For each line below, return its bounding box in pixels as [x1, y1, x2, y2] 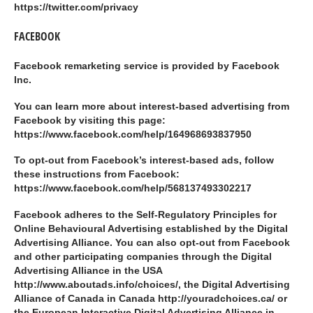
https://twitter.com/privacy [14, 2, 138, 13]
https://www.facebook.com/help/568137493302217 [14, 183, 252, 194]
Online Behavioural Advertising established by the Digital [14, 224, 288, 235]
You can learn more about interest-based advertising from [14, 101, 289, 112]
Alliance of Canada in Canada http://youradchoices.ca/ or [14, 293, 287, 305]
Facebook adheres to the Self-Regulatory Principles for [14, 210, 277, 221]
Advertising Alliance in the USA [14, 265, 162, 277]
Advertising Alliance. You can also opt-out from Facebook [14, 238, 290, 249]
